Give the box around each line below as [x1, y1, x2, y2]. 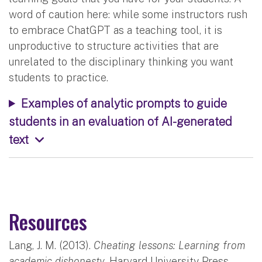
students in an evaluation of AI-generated [9, 114, 232, 128]
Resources [9, 206, 87, 236]
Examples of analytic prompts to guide [20, 96, 227, 110]
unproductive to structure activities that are [9, 39, 219, 52]
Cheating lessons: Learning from [94, 239, 245, 251]
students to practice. [9, 71, 108, 84]
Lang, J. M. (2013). [9, 239, 94, 251]
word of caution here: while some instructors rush [9, 8, 247, 20]
